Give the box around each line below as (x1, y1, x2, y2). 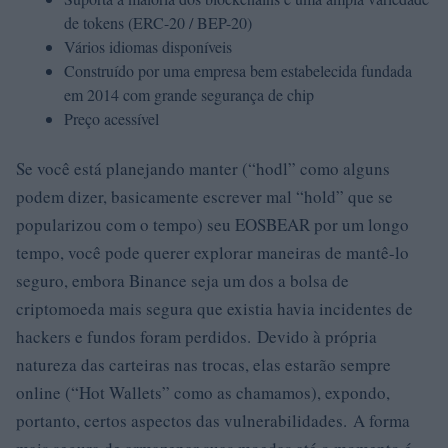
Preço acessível (64, 108, 159, 129)
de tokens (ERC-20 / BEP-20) (64, 12, 252, 33)
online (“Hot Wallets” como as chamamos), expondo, (16, 381, 390, 404)
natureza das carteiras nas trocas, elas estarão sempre (16, 353, 391, 376)
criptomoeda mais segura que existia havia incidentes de (16, 297, 413, 320)
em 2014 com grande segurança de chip (64, 84, 314, 105)
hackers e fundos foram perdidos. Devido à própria (16, 325, 377, 348)
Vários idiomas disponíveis (64, 36, 232, 57)
